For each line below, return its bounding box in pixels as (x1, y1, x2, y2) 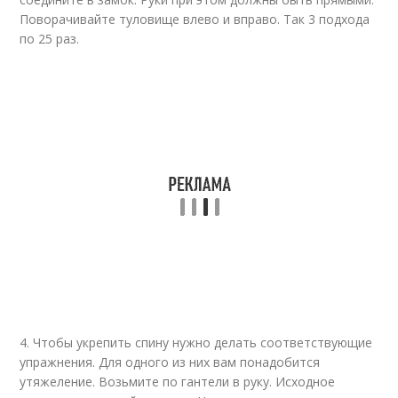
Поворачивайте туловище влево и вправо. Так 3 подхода (20, 11, 370, 28)
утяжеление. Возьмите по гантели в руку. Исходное (20, 373, 336, 390)
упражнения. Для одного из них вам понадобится (20, 354, 321, 370)
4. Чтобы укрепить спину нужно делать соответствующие (20, 334, 373, 351)
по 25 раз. (20, 30, 80, 47)
